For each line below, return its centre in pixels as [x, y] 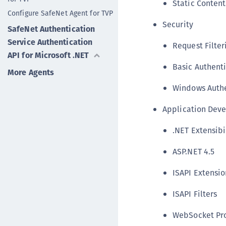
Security [178, 24]
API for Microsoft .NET [48, 55]
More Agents [31, 72]
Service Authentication [50, 42]
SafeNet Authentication [51, 29]
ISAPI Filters [195, 194]
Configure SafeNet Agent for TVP [61, 13]
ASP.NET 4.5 [194, 152]
